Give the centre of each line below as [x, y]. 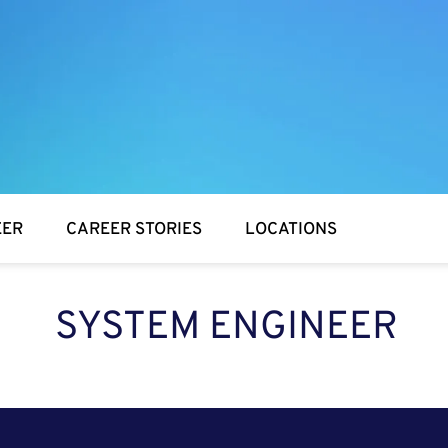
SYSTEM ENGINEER [227, 328]
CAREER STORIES [134, 230]
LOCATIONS [291, 230]
